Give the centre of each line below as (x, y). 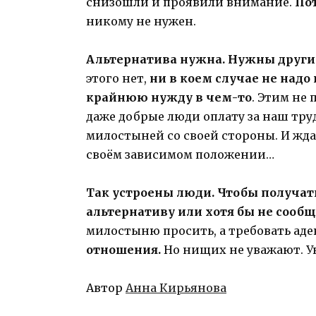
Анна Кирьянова (176, 288)
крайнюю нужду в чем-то (169, 97)
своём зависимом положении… (180, 154)
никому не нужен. (141, 21)
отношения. (125, 250)
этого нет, (118, 78)
